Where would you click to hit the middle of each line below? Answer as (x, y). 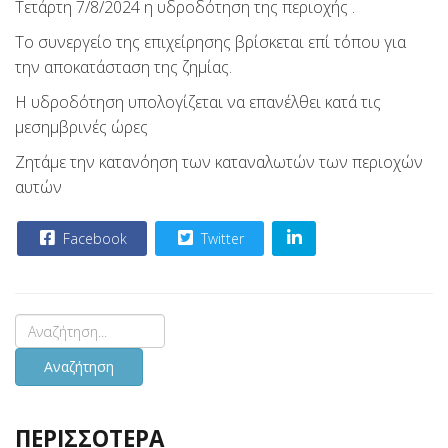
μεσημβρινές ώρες (81, 127)
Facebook (93, 238)
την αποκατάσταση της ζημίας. (123, 67)
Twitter (220, 238)
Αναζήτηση (79, 366)
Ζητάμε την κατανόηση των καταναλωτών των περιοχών (219, 162)
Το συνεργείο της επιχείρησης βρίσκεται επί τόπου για (210, 42)
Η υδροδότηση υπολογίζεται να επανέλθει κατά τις (198, 102)
